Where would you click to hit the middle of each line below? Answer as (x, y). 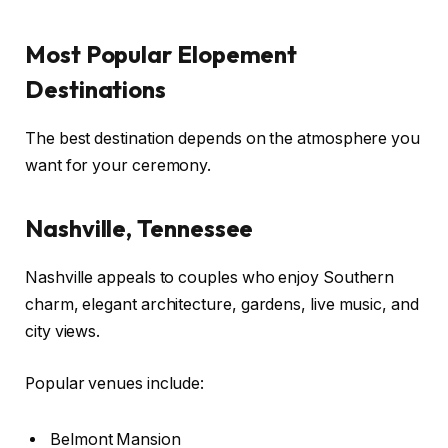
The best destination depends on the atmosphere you (223, 139)
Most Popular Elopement (161, 54)
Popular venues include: (115, 383)
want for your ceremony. (118, 166)
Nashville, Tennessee (139, 228)
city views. (63, 332)
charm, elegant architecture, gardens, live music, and (222, 305)
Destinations (96, 89)
